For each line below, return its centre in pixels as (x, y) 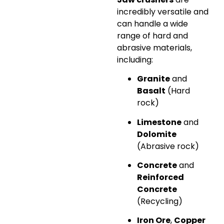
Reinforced (160, 177)
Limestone (159, 122)
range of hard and (152, 35)
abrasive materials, (154, 47)
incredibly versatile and (163, 11)
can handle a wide (152, 23)
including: (135, 59)
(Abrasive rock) (168, 146)
